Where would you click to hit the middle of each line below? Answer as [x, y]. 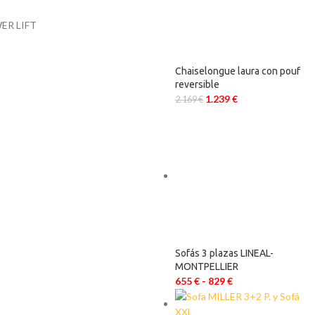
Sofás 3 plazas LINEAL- [224, 253]
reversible [197, 84]
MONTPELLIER [207, 266]
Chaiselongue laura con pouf [238, 71]
